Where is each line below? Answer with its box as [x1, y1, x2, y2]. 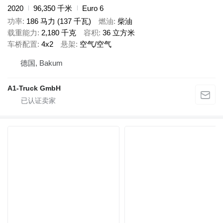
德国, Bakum [20, 58, 63, 67]
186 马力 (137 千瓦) [26, 17, 91, 26]
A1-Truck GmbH [7, 84, 61, 92]
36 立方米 [103, 28, 135, 37]
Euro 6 [82, 3, 104, 12]
